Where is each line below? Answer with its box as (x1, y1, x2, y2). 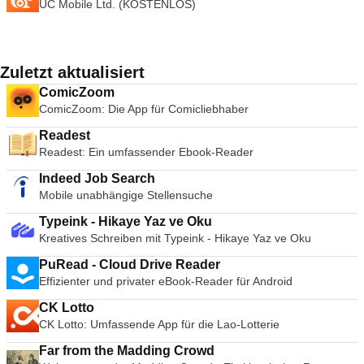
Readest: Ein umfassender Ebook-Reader (39, 145, 253, 158)
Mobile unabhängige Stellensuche (39, 188, 213, 201)
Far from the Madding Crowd (39, 344, 214, 357)
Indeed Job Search (39, 171, 155, 185)
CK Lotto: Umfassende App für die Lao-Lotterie (39, 318, 280, 331)
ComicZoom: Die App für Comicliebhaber (39, 102, 249, 115)
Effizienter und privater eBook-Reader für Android (39, 275, 293, 288)
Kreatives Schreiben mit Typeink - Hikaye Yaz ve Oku (39, 232, 311, 245)
